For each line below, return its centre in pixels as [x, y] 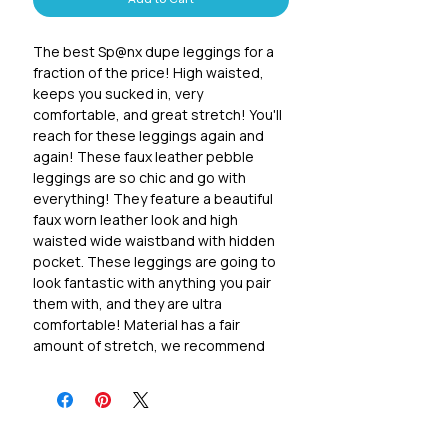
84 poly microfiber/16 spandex [133, 409]
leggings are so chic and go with [139, 178]
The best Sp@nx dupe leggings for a [153, 52]
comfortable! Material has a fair [136, 325]
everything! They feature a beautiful [153, 199]
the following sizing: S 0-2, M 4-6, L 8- [156, 367]
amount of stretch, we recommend [149, 346]
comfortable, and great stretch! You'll [157, 115]
